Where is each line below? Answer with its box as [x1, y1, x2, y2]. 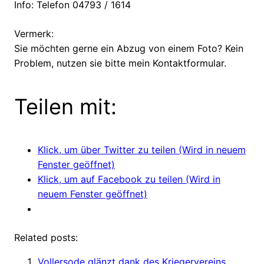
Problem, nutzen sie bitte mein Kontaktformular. [14, 57, 226, 70]
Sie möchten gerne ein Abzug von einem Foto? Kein [14, 42, 243, 55]
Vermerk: [14, 28, 54, 40]
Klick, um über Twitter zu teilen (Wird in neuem [38, 144, 246, 156]
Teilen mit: [14, 94, 117, 120]
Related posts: [14, 232, 78, 244]
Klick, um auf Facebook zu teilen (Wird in [38, 173, 220, 186]
